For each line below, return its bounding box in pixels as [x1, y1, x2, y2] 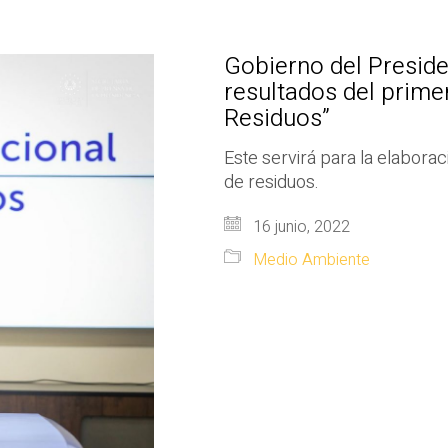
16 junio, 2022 [249, 215, 350, 239]
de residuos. [224, 169, 319, 196]
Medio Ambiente [253, 248, 370, 272]
